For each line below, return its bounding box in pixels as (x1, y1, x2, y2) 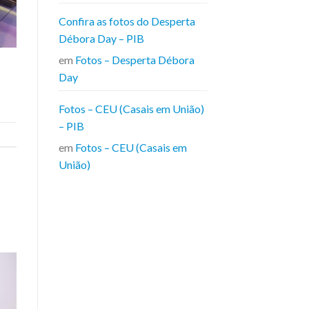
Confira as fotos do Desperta (58, 14, 195, 28)
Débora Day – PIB (58, 32, 144, 46)
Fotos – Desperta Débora (74, 53, 195, 67)
